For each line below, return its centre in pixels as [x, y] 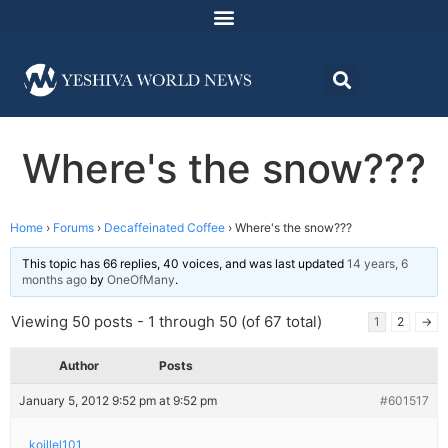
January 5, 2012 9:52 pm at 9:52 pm [118, 401]
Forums [73, 228]
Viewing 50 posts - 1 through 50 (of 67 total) [166, 322]
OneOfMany [141, 280]
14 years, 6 [377, 264]
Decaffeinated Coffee [164, 228]
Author [79, 366]
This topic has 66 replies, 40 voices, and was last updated [184, 264]
